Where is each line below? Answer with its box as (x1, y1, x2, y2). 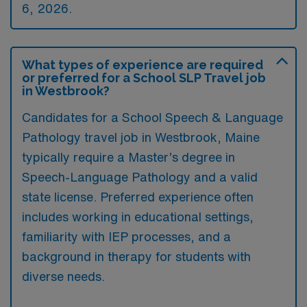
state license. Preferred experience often (22, 190, 254, 203)
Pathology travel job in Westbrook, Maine (22, 130, 260, 143)
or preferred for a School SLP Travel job (22, 70, 266, 85)
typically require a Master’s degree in (22, 150, 235, 163)
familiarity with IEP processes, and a (22, 230, 231, 243)
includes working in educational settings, (22, 210, 254, 223)
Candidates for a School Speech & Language (22, 110, 283, 123)
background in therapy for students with (22, 249, 251, 262)
